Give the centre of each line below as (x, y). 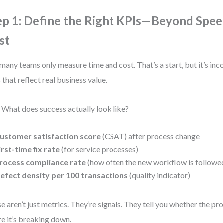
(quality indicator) (159, 175)
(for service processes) (99, 149)
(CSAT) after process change (150, 136)
